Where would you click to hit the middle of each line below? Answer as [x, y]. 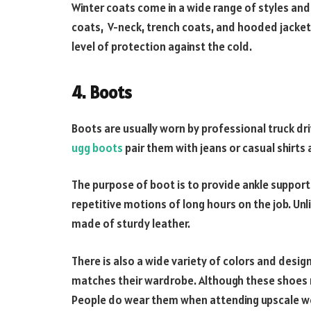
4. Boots [102, 92]
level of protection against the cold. [162, 47]
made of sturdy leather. [131, 224]
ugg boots [97, 148]
